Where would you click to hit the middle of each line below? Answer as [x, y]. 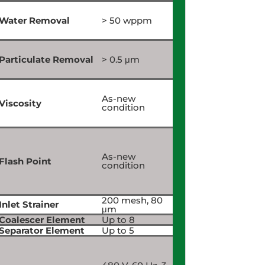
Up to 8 [118, 219]
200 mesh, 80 [132, 200]
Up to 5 [118, 230]
